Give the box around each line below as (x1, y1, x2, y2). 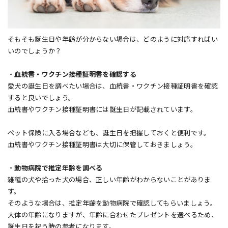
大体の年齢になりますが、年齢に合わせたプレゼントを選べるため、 (8, 211, 218, 219)
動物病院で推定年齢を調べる (14, 164, 103, 173)
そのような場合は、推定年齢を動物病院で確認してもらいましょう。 (8, 199, 217, 208)
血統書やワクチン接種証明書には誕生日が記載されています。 (8, 106, 197, 114)
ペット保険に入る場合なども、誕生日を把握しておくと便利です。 (8, 129, 211, 137)
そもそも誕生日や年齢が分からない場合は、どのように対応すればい (8, 36, 218, 44)
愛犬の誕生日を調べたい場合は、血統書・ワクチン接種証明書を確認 (8, 82, 218, 91)
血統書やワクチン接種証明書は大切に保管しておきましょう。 (8, 141, 197, 149)
